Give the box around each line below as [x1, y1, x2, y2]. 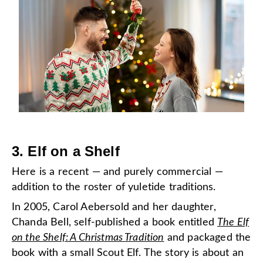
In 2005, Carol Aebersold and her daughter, [12, 202, 216, 213]
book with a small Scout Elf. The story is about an [12, 248, 244, 258]
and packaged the [164, 232, 251, 243]
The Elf [217, 217, 249, 228]
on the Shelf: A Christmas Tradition [12, 232, 164, 243]
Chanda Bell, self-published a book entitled [12, 217, 218, 228]
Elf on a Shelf [28, 143, 120, 159]
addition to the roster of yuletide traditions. [12, 182, 216, 193]
